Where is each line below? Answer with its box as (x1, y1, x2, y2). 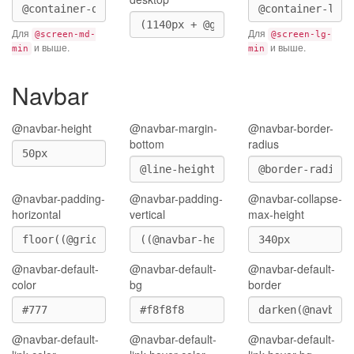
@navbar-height (12, 120, 92, 136)
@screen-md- (35, 29, 96, 40)
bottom (130, 136, 165, 152)
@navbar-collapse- (247, 190, 342, 206)
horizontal (12, 206, 61, 222)
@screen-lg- (270, 29, 332, 40)
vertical (130, 206, 166, 222)
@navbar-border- (247, 120, 333, 136)
